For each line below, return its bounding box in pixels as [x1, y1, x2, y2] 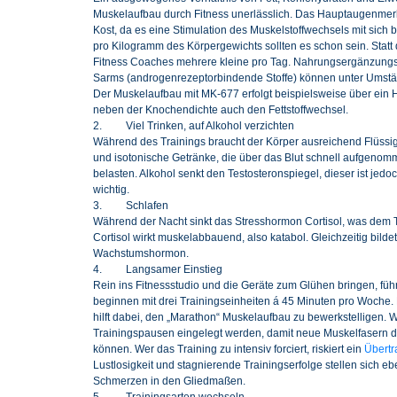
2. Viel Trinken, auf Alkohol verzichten [92, 119, 294, 132]
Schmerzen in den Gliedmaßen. [92, 374, 245, 387]
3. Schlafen [92, 198, 168, 212]
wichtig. [92, 183, 129, 196]
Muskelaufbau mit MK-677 [113, 87, 239, 100]
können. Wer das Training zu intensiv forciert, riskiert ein [92, 342, 364, 355]
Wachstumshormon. [92, 246, 189, 260]
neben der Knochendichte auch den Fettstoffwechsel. [92, 103, 348, 116]
